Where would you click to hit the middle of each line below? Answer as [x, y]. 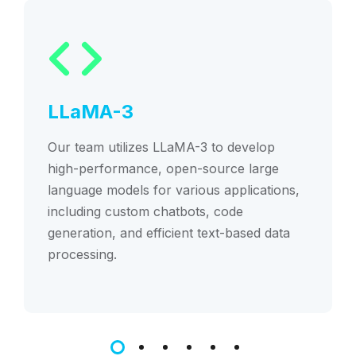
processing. [82, 255]
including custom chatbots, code [145, 212]
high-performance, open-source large [163, 169]
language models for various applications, [174, 190]
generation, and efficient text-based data [169, 233]
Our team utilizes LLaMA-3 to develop [161, 147]
